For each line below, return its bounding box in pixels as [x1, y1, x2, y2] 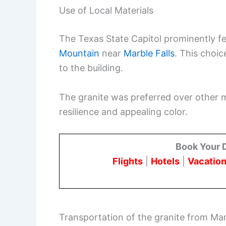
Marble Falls [124, 48, 175, 59]
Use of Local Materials [59, 5, 153, 16]
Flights [112, 155, 143, 166]
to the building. [59, 63, 123, 74]
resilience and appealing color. [59, 106, 188, 117]
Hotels [151, 155, 180, 166]
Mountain [59, 48, 99, 59]
